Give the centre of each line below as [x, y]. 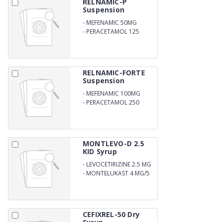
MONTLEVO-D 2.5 [113, 143]
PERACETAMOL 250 [113, 102]
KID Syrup [100, 151]
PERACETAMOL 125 [113, 31]
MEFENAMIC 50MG [111, 22]
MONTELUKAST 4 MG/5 [118, 173]
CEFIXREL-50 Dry [111, 214]
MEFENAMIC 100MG [113, 93]
